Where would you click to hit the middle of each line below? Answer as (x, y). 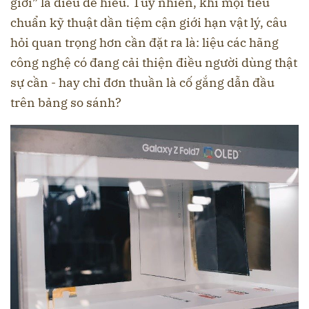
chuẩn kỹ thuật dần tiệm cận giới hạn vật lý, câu (149, 23)
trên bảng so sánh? (66, 103)
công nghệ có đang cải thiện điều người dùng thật (154, 63)
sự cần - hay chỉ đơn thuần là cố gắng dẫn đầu (142, 83)
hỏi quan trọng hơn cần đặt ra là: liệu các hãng (144, 43)
